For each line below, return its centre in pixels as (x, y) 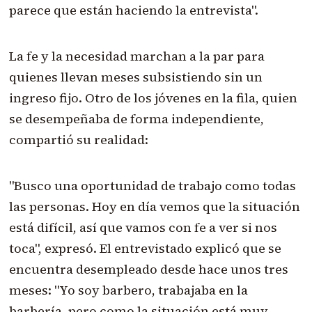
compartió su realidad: (78, 140)
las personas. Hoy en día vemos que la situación (154, 207)
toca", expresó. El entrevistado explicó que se (145, 249)
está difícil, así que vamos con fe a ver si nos (143, 228)
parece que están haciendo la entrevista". (133, 10)
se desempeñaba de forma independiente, (136, 119)
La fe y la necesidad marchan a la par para (136, 56)
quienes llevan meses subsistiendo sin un (135, 77)
